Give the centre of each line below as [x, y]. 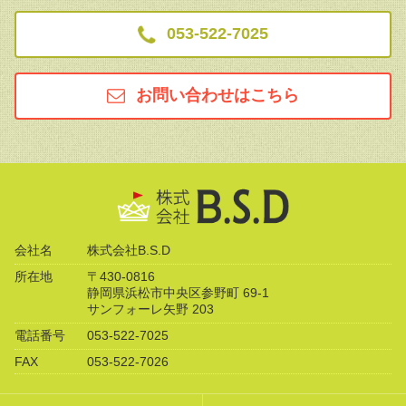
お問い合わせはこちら [217, 96]
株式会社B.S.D [129, 251]
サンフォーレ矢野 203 [150, 309]
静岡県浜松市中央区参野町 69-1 [178, 293]
